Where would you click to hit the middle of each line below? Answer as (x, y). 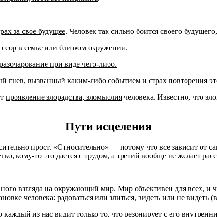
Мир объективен (146, 189)
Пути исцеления (108, 127)
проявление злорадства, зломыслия (64, 97)
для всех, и (194, 189)
